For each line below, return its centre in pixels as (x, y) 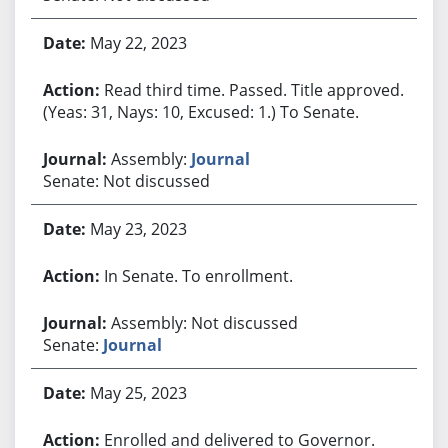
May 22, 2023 (138, 42)
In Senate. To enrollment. (198, 275)
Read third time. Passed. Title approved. (253, 89)
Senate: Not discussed (126, 180)
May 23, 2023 (138, 228)
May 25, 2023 (138, 392)
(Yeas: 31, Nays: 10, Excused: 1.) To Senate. (200, 111)
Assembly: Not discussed (204, 322)
